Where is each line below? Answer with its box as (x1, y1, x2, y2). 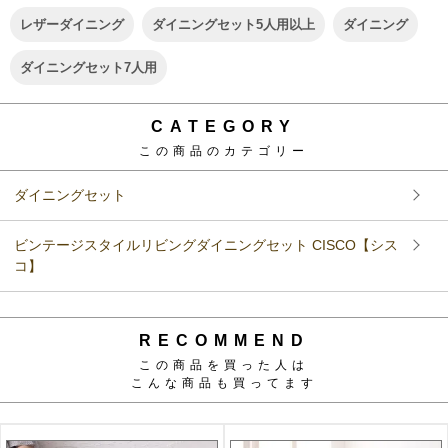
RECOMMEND (138, 331, 310, 349)
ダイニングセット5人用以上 (152, 16, 315, 32)
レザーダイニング (20, 16, 124, 32)
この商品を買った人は (139, 357, 309, 372)
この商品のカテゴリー (139, 143, 309, 158)
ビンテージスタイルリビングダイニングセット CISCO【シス (14, 236, 398, 253)
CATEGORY (151, 117, 297, 135)
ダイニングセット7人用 (20, 59, 157, 75)
